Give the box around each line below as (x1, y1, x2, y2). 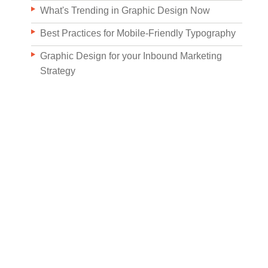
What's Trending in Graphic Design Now (40, 5, 210, 16)
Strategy (40, 66, 75, 76)
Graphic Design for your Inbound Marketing (40, 51, 222, 61)
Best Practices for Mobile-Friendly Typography (40, 28, 236, 38)
